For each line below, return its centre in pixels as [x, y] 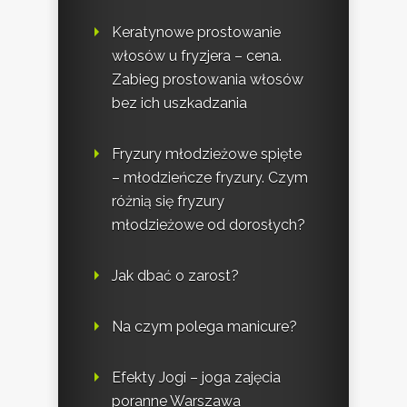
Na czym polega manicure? [204, 327]
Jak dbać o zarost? [175, 276]
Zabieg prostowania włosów [208, 80]
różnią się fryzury [168, 202]
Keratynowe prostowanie [196, 33]
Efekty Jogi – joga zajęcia [196, 378]
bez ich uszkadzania [179, 104]
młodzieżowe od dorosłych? [208, 225]
